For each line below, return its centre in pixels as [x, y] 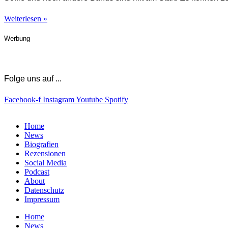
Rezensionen [45, 153]
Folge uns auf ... [33, 78]
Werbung [17, 38]
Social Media [46, 162]
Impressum [42, 199]
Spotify [117, 99]
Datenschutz [44, 190]
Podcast [37, 172]
